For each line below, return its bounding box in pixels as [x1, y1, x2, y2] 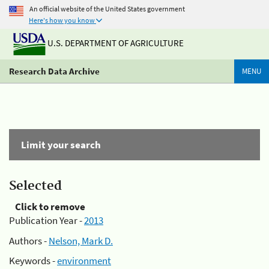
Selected [9, 178, 62, 194]
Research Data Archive [9, 65, 100, 77]
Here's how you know [29, 16, 95, 25]
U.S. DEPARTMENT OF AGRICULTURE [46, 37, 184, 49]
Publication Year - [9, 214, 84, 227]
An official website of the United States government [29, 4, 185, 13]
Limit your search [21, 138, 101, 151]
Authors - [9, 234, 49, 247]
